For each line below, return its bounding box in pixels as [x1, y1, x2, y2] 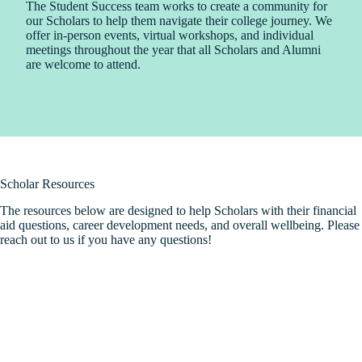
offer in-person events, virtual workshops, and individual [26, 28, 314, 42]
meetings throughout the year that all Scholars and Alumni [26, 43, 321, 57]
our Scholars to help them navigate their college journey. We [26, 14, 332, 27]
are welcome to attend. [26, 57, 141, 71]
